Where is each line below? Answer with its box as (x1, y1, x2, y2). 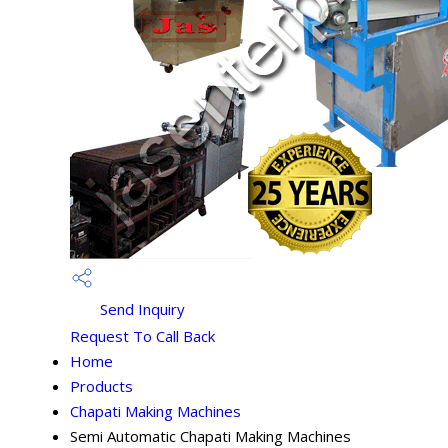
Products (70, 375, 133, 396)
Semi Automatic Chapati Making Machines (70, 425, 351, 446)
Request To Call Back (70, 325, 215, 346)
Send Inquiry (96, 299, 185, 319)
